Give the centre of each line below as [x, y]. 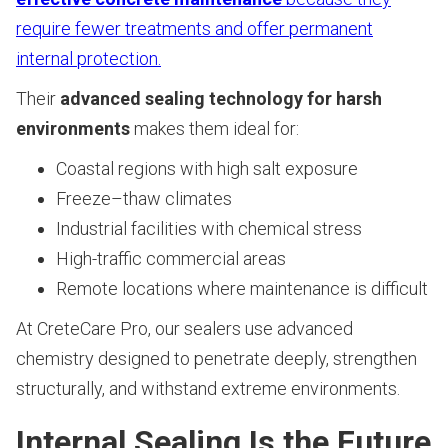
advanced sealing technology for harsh [221, 99]
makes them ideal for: [214, 129]
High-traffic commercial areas [171, 259]
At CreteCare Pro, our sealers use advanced [184, 329]
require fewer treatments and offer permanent [194, 29]
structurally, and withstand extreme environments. [208, 389]
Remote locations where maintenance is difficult [242, 289]
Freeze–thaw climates [144, 199]
